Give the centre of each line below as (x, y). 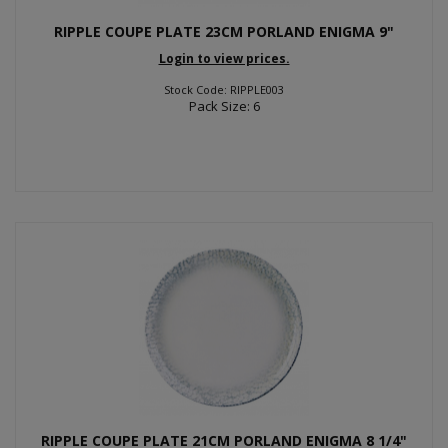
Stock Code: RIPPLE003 (224, 89)
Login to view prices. (224, 58)
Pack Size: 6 (224, 105)
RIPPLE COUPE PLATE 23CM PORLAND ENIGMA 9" (224, 31)
